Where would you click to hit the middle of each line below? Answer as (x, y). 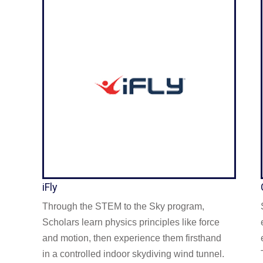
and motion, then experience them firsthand (132, 238)
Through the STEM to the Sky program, (123, 206)
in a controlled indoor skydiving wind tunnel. (133, 254)
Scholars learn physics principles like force (131, 222)
